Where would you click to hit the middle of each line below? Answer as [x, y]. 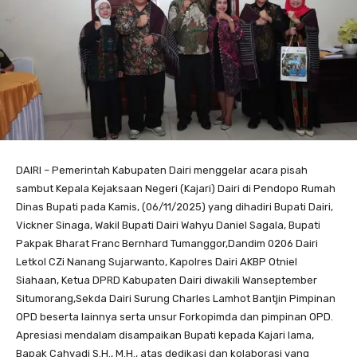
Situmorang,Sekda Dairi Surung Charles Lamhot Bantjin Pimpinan [176, 298]
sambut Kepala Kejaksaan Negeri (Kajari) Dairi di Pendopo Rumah [176, 188]
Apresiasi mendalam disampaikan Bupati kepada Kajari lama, [165, 335]
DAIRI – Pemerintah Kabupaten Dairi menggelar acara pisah [162, 170]
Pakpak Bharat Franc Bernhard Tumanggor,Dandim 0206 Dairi [167, 243]
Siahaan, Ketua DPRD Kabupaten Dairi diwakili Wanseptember [167, 280]
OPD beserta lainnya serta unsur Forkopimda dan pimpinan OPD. [175, 316]
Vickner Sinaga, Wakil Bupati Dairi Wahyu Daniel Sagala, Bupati [168, 225]
